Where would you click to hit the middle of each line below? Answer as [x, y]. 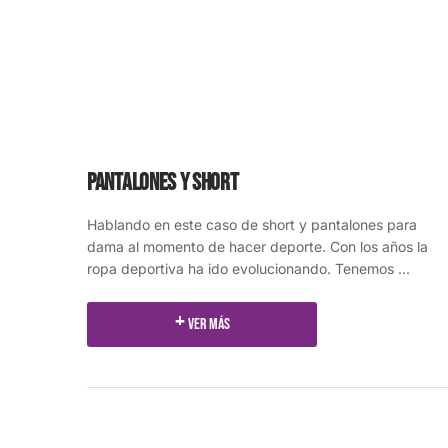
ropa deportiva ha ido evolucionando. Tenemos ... [248, 269]
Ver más [208, 325]
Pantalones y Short [163, 183]
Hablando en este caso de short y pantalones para [252, 225]
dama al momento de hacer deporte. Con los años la [257, 247]
